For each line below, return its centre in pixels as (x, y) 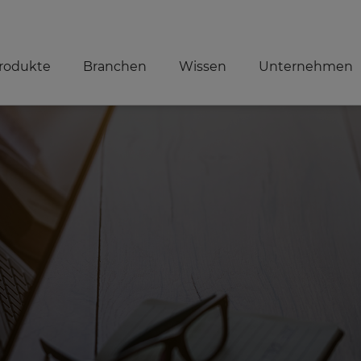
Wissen (202, 66)
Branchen (114, 66)
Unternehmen (305, 66)
